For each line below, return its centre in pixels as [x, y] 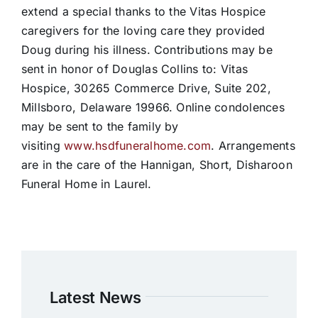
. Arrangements [253, 146]
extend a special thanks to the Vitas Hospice [143, 12]
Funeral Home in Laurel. [86, 184]
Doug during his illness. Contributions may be [147, 50]
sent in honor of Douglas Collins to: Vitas [135, 69]
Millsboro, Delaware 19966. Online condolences [153, 108]
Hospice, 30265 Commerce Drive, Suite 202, [146, 88]
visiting [43, 146]
